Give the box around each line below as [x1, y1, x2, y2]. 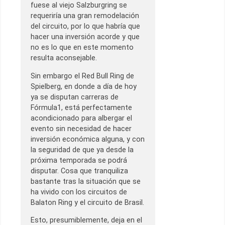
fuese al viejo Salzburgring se [31, 1, 127, 10]
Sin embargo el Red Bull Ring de [31, 71, 134, 80]
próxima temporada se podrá [31, 156, 127, 165]
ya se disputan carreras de [31, 92, 119, 101]
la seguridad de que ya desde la [31, 145, 134, 154]
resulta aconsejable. [31, 54, 97, 63]
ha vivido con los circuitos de [31, 187, 127, 196]
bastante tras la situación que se [31, 177, 141, 186]
